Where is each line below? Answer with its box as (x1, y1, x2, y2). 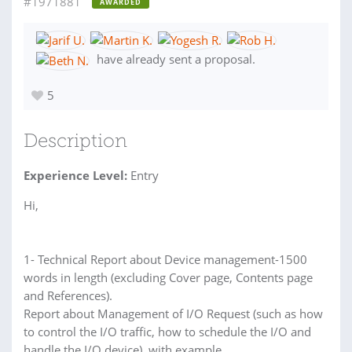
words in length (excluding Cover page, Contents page (24, 269, 313, 285)
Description (24, 132, 127, 152)
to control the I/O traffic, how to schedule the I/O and (24, 323, 311, 339)
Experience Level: (24, 167, 127, 183)
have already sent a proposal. (93, 51, 255, 68)
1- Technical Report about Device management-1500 (24, 251, 307, 267)
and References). (24, 287, 112, 303)
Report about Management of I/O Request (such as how (24, 305, 323, 321)
